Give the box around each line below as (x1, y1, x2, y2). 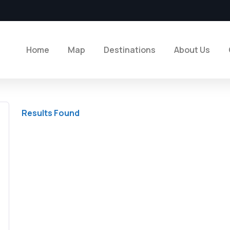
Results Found (21, 107, 80, 119)
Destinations (104, 44, 156, 55)
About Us (174, 44, 210, 55)
